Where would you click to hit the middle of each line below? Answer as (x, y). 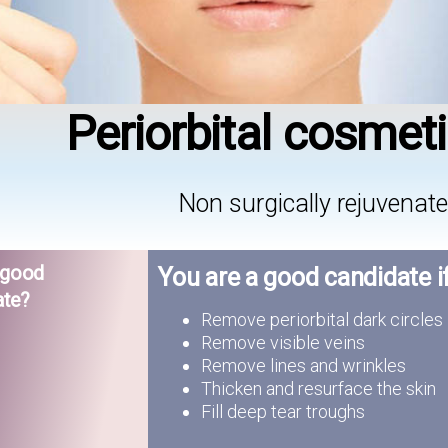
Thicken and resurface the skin (319, 388)
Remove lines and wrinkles (304, 365)
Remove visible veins (283, 342)
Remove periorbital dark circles (322, 319)
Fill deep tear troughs (283, 411)
